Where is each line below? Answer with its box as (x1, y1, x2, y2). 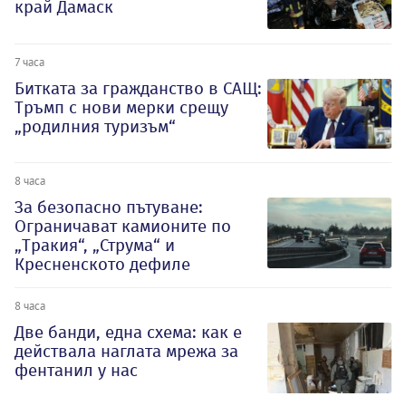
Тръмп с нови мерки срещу (14, 96, 228, 118)
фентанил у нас (14, 360, 138, 382)
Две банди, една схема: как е (14, 322, 242, 343)
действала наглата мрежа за (14, 341, 238, 362)
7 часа (14, 53, 44, 69)
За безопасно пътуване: (14, 197, 203, 218)
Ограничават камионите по (14, 216, 231, 237)
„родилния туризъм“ (14, 115, 176, 137)
